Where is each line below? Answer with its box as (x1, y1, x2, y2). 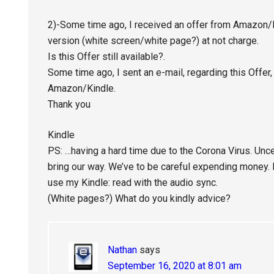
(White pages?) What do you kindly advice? (48, 193, 231, 204)
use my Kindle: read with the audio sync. (48, 177, 218, 188)
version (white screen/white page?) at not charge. (48, 35, 259, 46)
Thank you (48, 98, 91, 110)
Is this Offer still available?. (48, 51, 165, 62)
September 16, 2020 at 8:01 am (108, 260, 242, 272)
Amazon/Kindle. (48, 83, 116, 94)
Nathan (108, 244, 137, 256)
